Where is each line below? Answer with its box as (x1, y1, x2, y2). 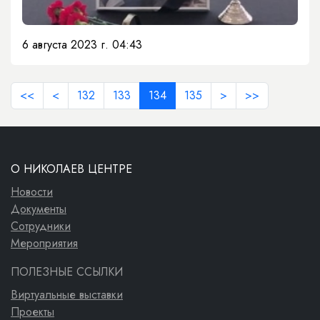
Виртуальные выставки (11, 286, 123, 304)
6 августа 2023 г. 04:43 (22, 36, 142, 54)
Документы (11, 201, 66, 218)
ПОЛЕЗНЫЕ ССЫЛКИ (11, 264, 123, 281)
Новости (11, 184, 53, 201)
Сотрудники (11, 218, 71, 235)
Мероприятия (11, 235, 78, 252)
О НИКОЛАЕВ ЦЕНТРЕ (11, 161, 132, 178)
